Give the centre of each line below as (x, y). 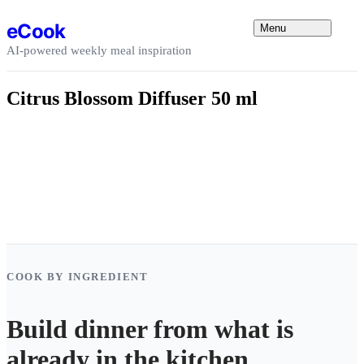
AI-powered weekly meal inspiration (99, 50)
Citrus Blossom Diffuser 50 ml (132, 98)
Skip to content (44, 13)
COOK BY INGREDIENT (78, 276)
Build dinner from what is (150, 329)
